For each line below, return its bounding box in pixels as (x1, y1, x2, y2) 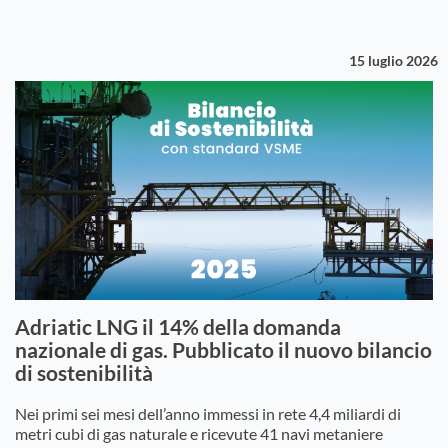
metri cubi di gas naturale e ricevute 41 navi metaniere (15, 423, 383, 443)
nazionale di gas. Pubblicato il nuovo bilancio (15, 336, 432, 362)
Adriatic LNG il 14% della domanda (15, 313, 341, 339)
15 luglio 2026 (349, 52, 438, 70)
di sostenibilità (15, 359, 153, 385)
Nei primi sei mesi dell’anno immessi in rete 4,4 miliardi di (15, 403, 401, 423)
